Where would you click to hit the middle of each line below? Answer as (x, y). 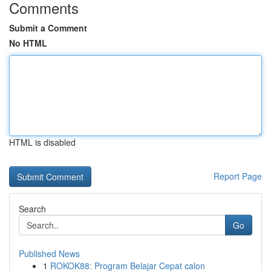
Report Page (238, 176)
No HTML (28, 43)
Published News (49, 253)
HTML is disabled (42, 142)
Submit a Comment (48, 28)
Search (32, 209)
